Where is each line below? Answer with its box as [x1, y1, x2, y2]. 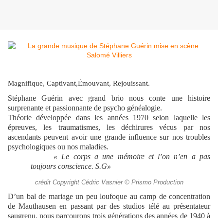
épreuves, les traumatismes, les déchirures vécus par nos [8, 123, 210, 132]
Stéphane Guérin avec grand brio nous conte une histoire [8, 94, 210, 103]
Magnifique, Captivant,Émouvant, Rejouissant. [8, 79, 150, 88]
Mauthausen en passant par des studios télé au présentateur [18, 202, 211, 211]
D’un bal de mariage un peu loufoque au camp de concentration [8, 192, 210, 201]
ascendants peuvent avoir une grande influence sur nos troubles [8, 133, 210, 142]
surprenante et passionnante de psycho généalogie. [8, 104, 162, 112]
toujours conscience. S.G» [31, 162, 111, 171]
